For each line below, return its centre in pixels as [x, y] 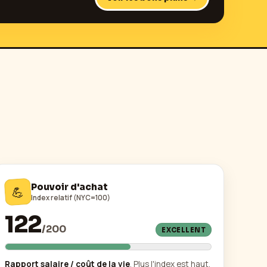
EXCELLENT [184, 230]
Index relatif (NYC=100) [70, 197]
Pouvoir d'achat [69, 187]
